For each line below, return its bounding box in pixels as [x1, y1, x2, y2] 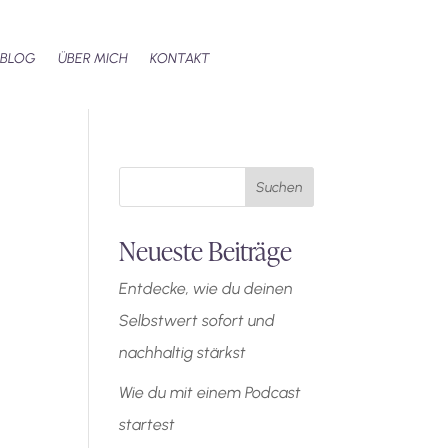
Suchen [255, 178, 303, 196]
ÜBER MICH [58, 50, 129, 67]
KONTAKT [150, 50, 211, 67]
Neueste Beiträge [119, 230, 293, 269]
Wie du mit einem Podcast [119, 383, 302, 402]
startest [119, 415, 176, 434]
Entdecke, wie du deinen [119, 279, 294, 298]
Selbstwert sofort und [119, 311, 276, 330]
